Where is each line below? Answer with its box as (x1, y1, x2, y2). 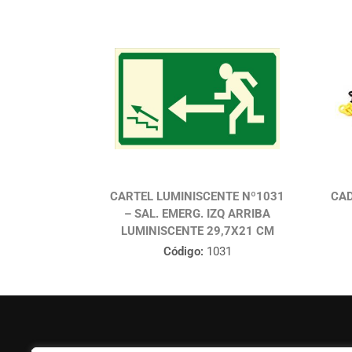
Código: (163, 244, 203, 259)
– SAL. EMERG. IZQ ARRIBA (124, 207, 271, 222)
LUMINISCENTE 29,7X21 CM (120, 224, 274, 239)
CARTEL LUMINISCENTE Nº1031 (110, 189, 285, 204)
